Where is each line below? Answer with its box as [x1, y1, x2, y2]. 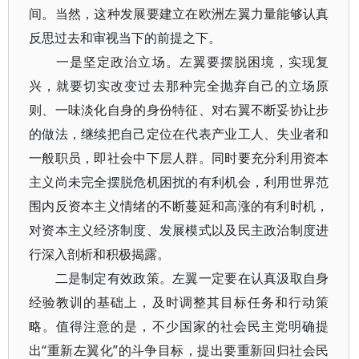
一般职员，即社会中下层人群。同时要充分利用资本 [29, 149, 329, 167]
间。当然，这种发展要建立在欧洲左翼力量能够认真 [29, 5, 329, 22]
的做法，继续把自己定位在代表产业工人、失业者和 [29, 125, 329, 143]
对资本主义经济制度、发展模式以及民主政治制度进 [29, 221, 329, 239]
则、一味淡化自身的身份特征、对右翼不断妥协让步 [29, 101, 329, 119]
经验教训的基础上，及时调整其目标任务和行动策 [29, 293, 329, 311]
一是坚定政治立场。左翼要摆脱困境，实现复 [29, 53, 329, 71]
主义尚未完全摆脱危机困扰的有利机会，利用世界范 [29, 173, 329, 191]
